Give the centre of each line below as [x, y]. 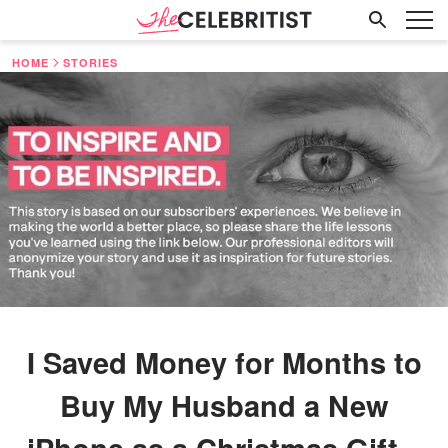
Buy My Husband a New [224, 404]
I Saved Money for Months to [224, 361]
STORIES [90, 62]
